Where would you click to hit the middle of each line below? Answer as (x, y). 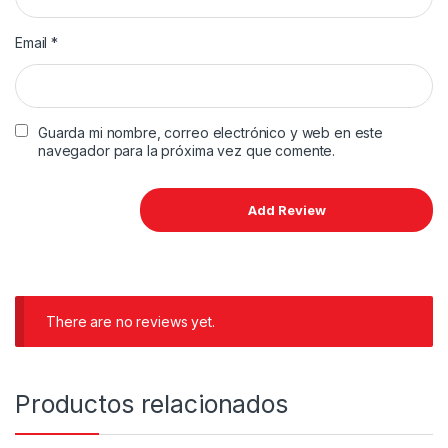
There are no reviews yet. (130, 322)
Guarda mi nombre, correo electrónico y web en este (210, 133)
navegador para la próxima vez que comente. (187, 151)
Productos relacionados (151, 403)
